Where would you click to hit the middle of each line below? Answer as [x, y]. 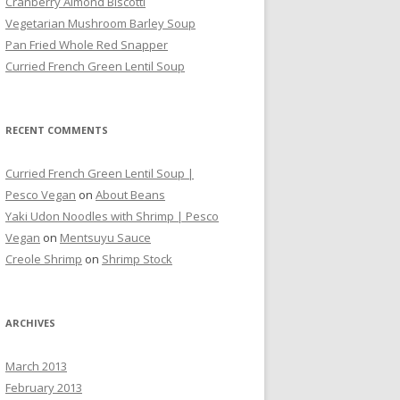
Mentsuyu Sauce [105, 237]
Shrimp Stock [137, 259]
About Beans [130, 195]
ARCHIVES [30, 323]
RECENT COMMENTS [57, 130]
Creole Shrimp [44, 259]
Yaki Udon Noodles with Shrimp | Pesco [112, 216]
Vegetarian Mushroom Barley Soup [100, 23]
